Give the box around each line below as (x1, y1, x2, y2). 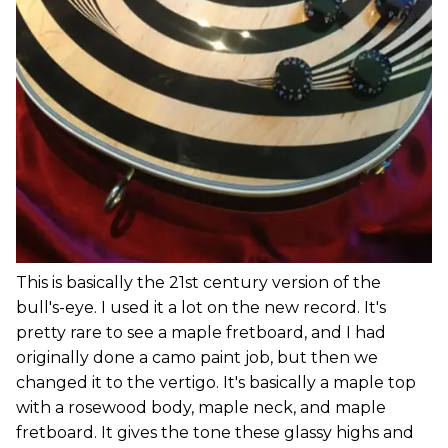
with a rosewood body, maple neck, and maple (16, 397, 386, 417)
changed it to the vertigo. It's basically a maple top (16, 372, 416, 392)
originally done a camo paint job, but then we (16, 347, 378, 367)
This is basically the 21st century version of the (16, 272, 381, 292)
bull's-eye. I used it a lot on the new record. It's (16, 297, 386, 317)
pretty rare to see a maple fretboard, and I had (16, 322, 386, 342)
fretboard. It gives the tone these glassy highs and (16, 422, 414, 442)
